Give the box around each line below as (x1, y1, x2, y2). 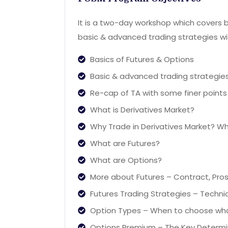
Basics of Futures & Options (90, 53, 194, 65)
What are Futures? (90, 137, 160, 149)
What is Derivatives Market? (90, 104, 194, 115)
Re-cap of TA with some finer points (90, 87, 227, 98)
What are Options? (90, 154, 162, 165)
